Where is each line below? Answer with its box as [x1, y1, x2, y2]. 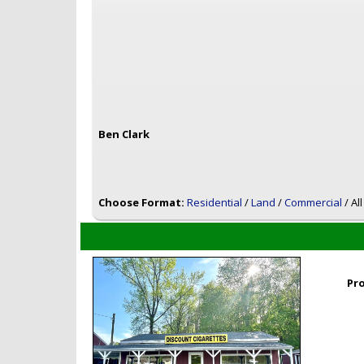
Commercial [284, 195, 342, 210]
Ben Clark [97, 127, 149, 142]
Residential [186, 195, 242, 210]
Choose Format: [97, 195, 184, 210]
